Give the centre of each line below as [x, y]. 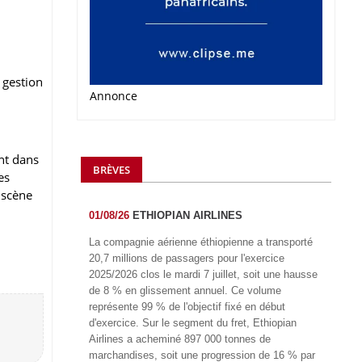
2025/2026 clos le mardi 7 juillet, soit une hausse [203, 274]
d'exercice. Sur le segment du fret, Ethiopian [193, 322]
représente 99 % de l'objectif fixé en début [187, 306]
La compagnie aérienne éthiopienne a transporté [201, 242]
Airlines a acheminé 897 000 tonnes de [180, 339]
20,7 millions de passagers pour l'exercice [187, 258]
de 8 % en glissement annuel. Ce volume [185, 290]
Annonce [114, 95]
